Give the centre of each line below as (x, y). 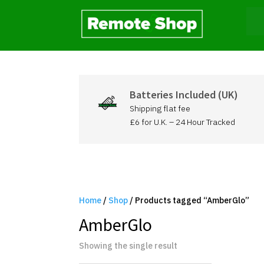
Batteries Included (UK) (184, 95)
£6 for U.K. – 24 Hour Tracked (182, 122)
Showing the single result (128, 245)
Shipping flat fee (160, 108)
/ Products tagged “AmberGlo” (189, 200)
